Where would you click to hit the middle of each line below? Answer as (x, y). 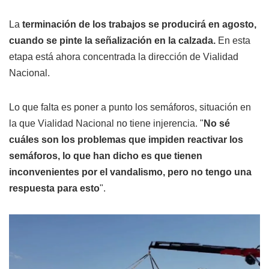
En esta (234, 40)
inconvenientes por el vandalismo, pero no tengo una (130, 172)
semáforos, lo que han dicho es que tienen (106, 156)
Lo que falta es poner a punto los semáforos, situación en (130, 107)
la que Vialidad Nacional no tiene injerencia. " (106, 123)
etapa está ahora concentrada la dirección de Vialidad (124, 56)
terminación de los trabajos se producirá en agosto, (139, 24)
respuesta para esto (54, 188)
